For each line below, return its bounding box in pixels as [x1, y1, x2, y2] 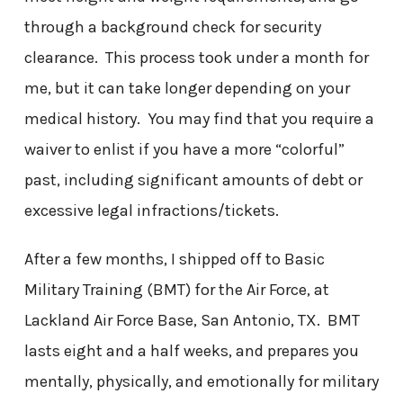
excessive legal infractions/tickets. [23, 200, 279, 220]
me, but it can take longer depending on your [23, 77, 350, 98]
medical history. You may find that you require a [23, 108, 374, 129]
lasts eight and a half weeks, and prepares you [23, 340, 359, 361]
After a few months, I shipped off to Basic [23, 248, 325, 269]
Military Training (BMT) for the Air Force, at [23, 279, 329, 300]
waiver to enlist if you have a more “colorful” [23, 139, 345, 159]
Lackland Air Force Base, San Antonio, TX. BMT [23, 309, 360, 330]
